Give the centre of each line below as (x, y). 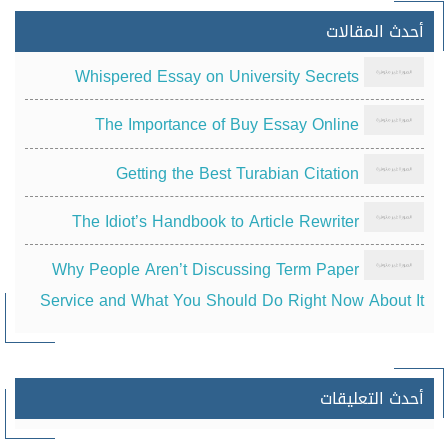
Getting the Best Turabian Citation (237, 173)
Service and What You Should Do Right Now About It (231, 301)
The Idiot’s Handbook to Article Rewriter (215, 221)
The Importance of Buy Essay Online (226, 125)
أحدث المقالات (374, 31)
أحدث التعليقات (371, 399)
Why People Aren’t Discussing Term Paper (205, 270)
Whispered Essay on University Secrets (216, 77)
